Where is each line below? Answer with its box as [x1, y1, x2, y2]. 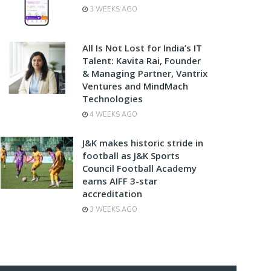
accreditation [82, 187, 142, 200]
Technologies [82, 92, 143, 105]
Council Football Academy [82, 162, 197, 174]
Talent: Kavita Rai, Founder [82, 54, 201, 67]
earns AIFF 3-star [82, 174, 157, 187]
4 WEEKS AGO [88, 109, 137, 119]
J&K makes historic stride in [82, 136, 203, 149]
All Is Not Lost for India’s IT [82, 41, 202, 54]
